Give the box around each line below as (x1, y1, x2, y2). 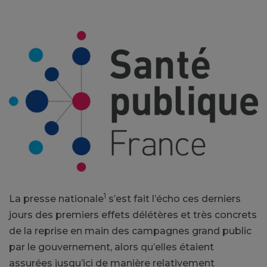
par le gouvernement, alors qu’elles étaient (9, 241, 214, 253)
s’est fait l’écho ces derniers (106, 193, 241, 204)
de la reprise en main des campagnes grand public (9, 225, 252, 237)
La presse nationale (9, 193, 104, 204)
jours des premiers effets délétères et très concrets (9, 209, 257, 221)
